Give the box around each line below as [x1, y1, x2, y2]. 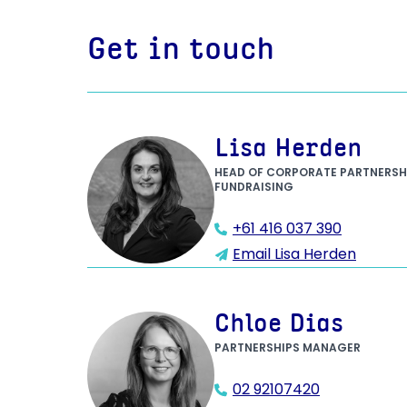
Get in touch [87, 34, 274, 70]
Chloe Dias [214, 312, 343, 341]
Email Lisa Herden [233, 243, 356, 264]
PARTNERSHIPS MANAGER [214, 340, 361, 355]
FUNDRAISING [214, 179, 293, 194]
